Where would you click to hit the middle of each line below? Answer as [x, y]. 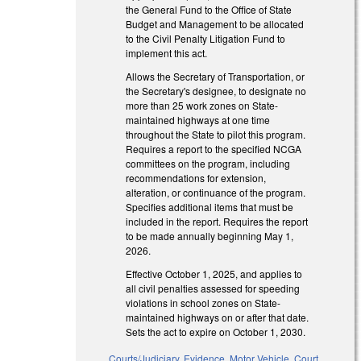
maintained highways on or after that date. [218, 317]
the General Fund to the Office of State [209, 10]
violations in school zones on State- [203, 302]
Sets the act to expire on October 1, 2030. [216, 331]
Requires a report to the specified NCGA [214, 148]
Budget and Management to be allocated [215, 24]
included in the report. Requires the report [217, 221]
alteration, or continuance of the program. [216, 192]
